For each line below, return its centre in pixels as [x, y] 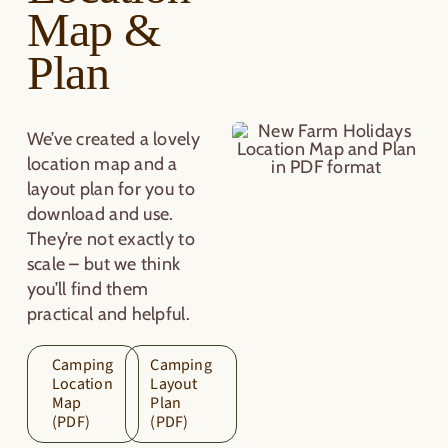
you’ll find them [87, 288]
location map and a [102, 163]
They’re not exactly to [110, 238]
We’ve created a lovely [113, 138]
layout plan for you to [110, 188]
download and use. [100, 213]
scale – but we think [103, 263]
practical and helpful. [108, 313]
